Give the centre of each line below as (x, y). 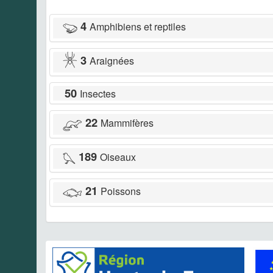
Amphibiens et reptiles (138, 26)
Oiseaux (118, 157)
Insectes (98, 93)
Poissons (121, 191)
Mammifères (127, 122)
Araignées (112, 60)
